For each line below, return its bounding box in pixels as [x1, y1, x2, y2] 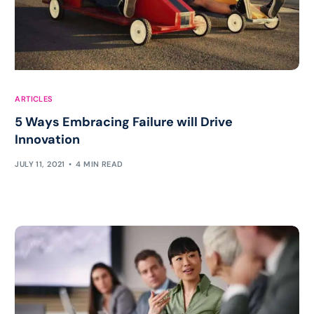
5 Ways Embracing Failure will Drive [15, 114, 233, 131]
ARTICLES [15, 94, 53, 104]
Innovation [15, 131, 81, 149]
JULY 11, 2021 [15, 158, 65, 169]
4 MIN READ [76, 158, 123, 169]
